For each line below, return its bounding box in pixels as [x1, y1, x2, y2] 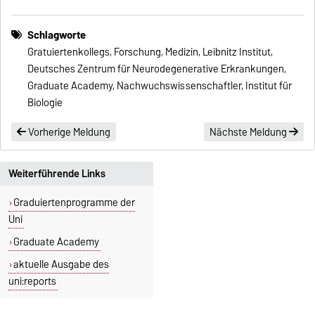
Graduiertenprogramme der [13, 194, 135, 212]
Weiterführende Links [8, 165, 105, 183]
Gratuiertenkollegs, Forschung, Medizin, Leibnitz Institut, [27, 44, 274, 61]
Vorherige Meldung [26, 123, 111, 141]
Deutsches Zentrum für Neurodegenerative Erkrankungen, [27, 60, 287, 78]
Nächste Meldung [209, 123, 289, 141]
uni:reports [8, 273, 56, 290]
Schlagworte [27, 27, 86, 44]
